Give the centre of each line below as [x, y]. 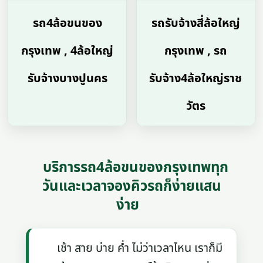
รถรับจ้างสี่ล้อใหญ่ [195, 23]
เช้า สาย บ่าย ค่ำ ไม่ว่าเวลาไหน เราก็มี [131, 248]
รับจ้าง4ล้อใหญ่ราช [196, 78]
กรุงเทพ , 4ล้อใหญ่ [68, 51]
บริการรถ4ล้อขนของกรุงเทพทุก [136, 168]
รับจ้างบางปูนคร [67, 78]
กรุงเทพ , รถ [195, 51]
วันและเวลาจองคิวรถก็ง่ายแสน [131, 186]
